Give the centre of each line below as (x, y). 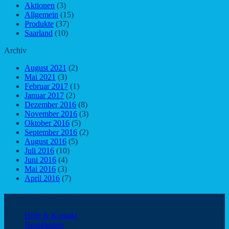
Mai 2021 (40, 77)
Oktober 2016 (47, 123)
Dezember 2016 (50, 105)
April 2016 (42, 178)
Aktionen (40, 6)
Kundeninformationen (40, 198)
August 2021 (45, 68)
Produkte (39, 24)
